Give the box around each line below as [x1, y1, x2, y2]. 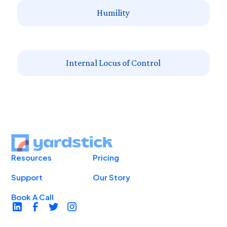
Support [11, 172, 43, 182]
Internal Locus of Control [66, 58, 161, 68]
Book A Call [11, 192, 54, 202]
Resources [11, 153, 52, 162]
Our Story [93, 172, 131, 182]
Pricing [93, 153, 120, 162]
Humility [97, 8, 130, 18]
